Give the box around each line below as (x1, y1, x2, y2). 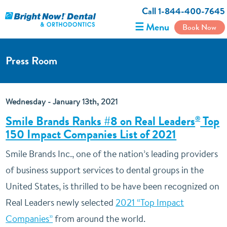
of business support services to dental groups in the (6, 164, 204, 176)
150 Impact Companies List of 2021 (6, 126, 177, 143)
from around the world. (53, 212, 146, 225)
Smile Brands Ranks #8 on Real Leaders (6, 112, 196, 130)
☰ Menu (134, 20, 169, 34)
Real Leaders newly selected (6, 196, 116, 209)
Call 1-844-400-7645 (141, 5, 225, 18)
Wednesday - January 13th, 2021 (6, 96, 118, 107)
